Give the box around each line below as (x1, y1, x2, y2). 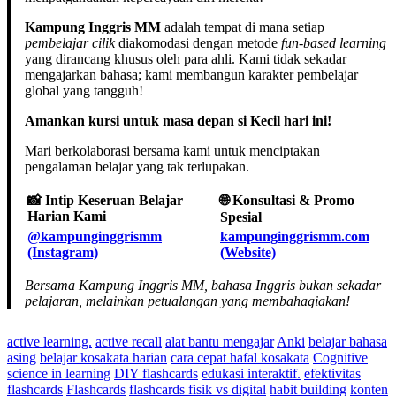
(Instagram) (27, 244, 98, 260)
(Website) (220, 244, 276, 260)
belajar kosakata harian (40, 349, 167, 365)
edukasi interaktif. (202, 365, 301, 381)
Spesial (220, 209, 262, 225)
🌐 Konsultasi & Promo (220, 192, 354, 208)
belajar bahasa (308, 333, 387, 349)
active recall (95, 333, 162, 349)
